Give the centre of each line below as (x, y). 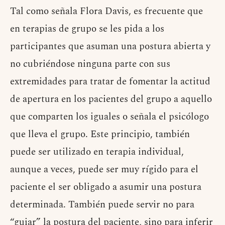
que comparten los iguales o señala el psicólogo (109, 117)
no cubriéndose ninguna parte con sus (90, 64)
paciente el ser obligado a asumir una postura (106, 187)
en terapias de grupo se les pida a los (87, 29)
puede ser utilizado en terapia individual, (97, 152)
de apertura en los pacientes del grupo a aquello (111, 99)
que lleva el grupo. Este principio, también (100, 135)
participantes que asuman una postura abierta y (110, 47)
